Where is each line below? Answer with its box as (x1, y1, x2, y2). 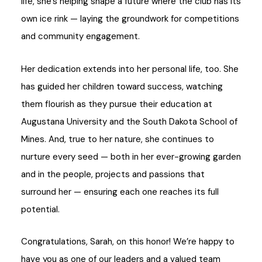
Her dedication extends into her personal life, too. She (21, 63, 239, 75)
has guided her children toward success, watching (21, 80, 223, 92)
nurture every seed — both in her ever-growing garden (21, 150, 241, 163)
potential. (21, 203, 60, 215)
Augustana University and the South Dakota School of (21, 115, 237, 127)
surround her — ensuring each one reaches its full (21, 185, 219, 198)
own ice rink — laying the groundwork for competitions (21, 13, 239, 25)
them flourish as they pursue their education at (21, 98, 212, 110)
